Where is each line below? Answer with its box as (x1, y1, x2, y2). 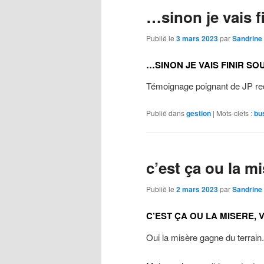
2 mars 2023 (176, 184, 218, 195)
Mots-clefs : (216, 107, 252, 118)
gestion (186, 107, 211, 118)
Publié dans (146, 107, 184, 118)
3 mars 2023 (176, 32, 218, 44)
